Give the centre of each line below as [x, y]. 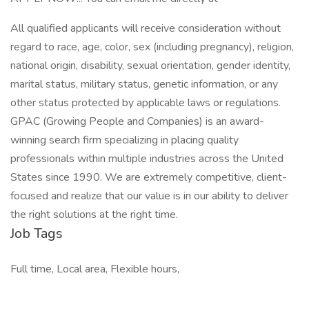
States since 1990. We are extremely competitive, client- [149, 177]
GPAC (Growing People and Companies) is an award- [137, 121]
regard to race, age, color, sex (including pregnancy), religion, [152, 47]
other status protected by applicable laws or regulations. [146, 103]
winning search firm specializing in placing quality [124, 140]
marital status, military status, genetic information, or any [144, 84]
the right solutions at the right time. [94, 215]
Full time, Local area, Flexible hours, [95, 269]
